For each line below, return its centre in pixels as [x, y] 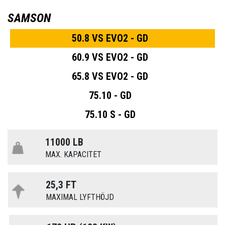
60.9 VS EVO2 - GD [110, 58]
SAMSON [29, 18]
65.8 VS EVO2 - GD [110, 77]
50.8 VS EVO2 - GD [110, 38]
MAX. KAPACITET [74, 155]
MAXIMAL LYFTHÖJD [80, 197]
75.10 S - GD [110, 115]
